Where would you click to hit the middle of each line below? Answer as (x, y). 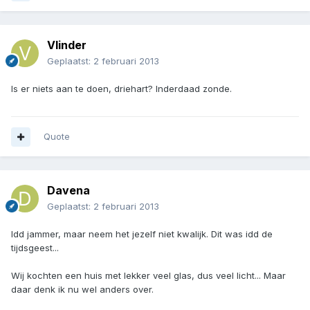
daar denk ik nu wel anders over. (82, 290)
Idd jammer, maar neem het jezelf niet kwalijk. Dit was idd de (142, 234)
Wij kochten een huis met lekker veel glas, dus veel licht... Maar (148, 276)
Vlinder (67, 45)
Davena (69, 191)
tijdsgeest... (35, 248)
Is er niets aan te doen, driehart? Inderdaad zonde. (121, 89)
